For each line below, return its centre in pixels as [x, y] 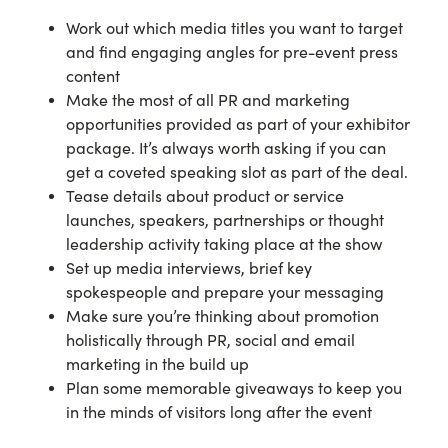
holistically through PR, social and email [210, 340]
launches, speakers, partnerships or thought [225, 220]
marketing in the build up [157, 364]
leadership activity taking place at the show [224, 244]
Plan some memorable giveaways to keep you [234, 388]
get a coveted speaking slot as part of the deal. [237, 172]
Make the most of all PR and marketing [208, 100]
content [93, 76]
